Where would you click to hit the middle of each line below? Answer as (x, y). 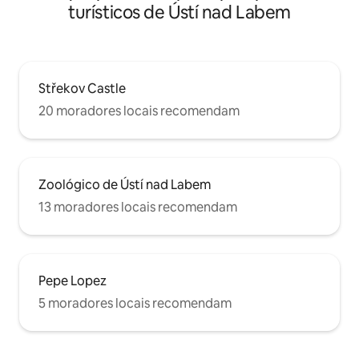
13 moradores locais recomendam (138, 208)
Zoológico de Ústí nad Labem (125, 185)
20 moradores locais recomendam (139, 111)
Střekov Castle (82, 89)
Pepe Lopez (73, 281)
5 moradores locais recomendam (135, 304)
